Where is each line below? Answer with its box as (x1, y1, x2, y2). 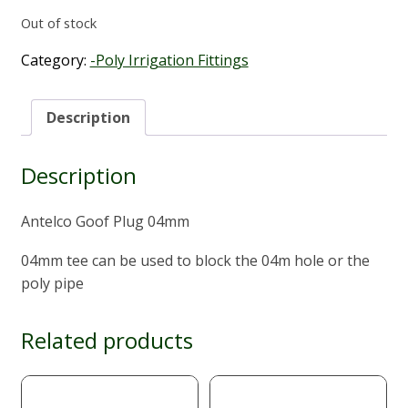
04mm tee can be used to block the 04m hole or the (20, 250, 370, 270)
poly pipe (20, 272, 84, 293)
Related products (20, 324, 193, 355)
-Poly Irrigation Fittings (89, 50, 249, 71)
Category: (20, 50, 90, 71)
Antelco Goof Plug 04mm (20, 210, 189, 231)
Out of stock (20, 14, 97, 33)
